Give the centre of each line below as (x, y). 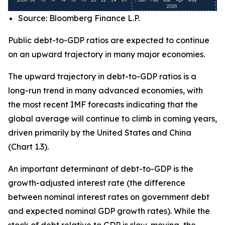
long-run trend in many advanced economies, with (105, 91)
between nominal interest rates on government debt (109, 197)
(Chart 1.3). (28, 147)
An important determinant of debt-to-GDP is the (101, 169)
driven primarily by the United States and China (100, 133)
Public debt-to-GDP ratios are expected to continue (109, 40)
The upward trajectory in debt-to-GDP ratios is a (102, 77)
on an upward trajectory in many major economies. (106, 54)
